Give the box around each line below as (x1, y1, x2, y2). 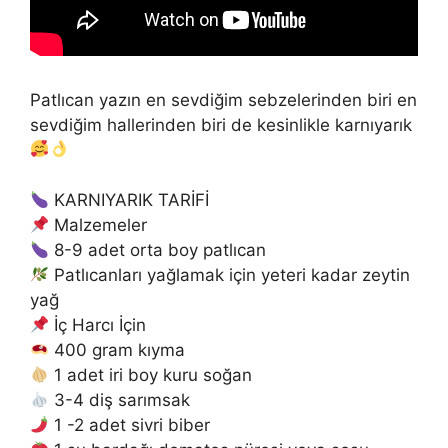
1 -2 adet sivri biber (49, 415, 211, 436)
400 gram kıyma (49, 340, 186, 361)
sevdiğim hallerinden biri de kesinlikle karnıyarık (30, 114, 412, 135)
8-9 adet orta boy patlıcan (49, 240, 267, 261)
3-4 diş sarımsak (49, 390, 191, 411)
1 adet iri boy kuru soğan (49, 365, 253, 386)
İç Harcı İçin (49, 315, 147, 336)
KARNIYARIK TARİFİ (49, 190, 210, 211)
